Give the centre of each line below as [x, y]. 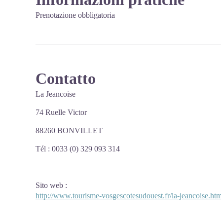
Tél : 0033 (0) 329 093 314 [78, 149]
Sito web [49, 185]
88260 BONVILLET [69, 130]
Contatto [66, 78]
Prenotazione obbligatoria [75, 15]
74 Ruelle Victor [61, 112]
